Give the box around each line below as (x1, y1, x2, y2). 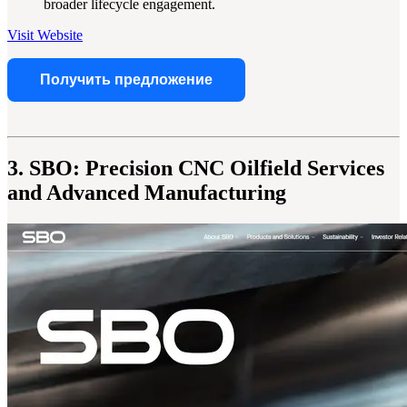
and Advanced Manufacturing (7, 181, 286, 205)
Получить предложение (40, 72, 213, 88)
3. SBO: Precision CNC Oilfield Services (7, 156, 384, 181)
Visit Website (7, 27, 83, 44)
